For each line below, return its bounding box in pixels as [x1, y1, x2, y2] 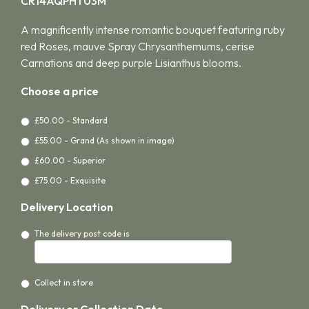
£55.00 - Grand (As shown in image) [34, 134, 175, 146]
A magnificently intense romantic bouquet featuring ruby [21, 22, 285, 37]
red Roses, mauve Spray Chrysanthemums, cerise [21, 39, 255, 53]
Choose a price [21, 84, 99, 99]
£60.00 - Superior [34, 154, 106, 166]
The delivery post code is [34, 228, 130, 239]
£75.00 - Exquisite [34, 175, 106, 186]
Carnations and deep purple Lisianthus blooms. [21, 55, 241, 70]
